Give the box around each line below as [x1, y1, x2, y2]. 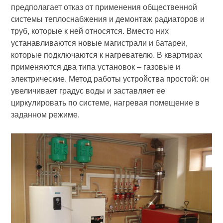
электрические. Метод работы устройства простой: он [11, 75, 210, 84]
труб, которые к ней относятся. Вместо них [11, 27, 169, 36]
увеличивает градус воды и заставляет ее [11, 87, 166, 96]
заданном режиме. [11, 111, 80, 119]
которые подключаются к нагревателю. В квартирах [11, 51, 203, 60]
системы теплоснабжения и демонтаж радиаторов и [11, 15, 205, 24]
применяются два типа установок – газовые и [11, 63, 181, 72]
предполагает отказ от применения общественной [11, 3, 198, 12]
